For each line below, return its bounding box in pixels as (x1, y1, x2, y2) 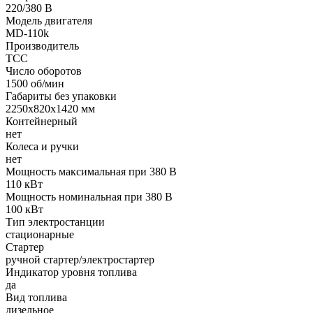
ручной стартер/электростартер (6, 253, 154, 265)
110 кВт (6, 177, 43, 190)
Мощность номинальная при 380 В (6, 190, 173, 203)
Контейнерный (6, 115, 78, 127)
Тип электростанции (6, 215, 105, 228)
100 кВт (6, 203, 43, 215)
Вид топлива (6, 291, 67, 303)
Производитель (6, 39, 79, 52)
